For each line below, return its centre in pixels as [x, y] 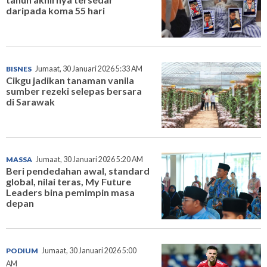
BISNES [19, 69]
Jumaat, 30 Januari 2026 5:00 [89, 251]
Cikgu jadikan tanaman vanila [70, 80]
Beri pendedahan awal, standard [78, 171]
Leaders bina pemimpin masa [70, 193]
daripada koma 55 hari [55, 11]
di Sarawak [30, 101]
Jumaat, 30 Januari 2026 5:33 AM [89, 69]
